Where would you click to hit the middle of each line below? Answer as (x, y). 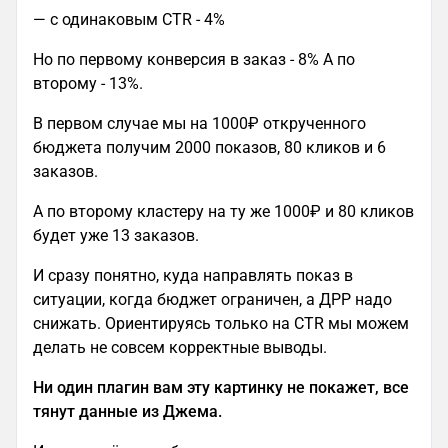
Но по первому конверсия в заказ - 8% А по (194, 60)
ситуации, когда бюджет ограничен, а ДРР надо (212, 300)
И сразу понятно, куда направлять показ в (193, 276)
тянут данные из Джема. (129, 412)
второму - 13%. (90, 84)
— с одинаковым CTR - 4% (131, 20)
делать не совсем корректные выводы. (182, 348)
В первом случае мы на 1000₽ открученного (199, 124)
